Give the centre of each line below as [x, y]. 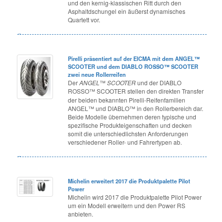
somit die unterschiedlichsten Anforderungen [128, 133]
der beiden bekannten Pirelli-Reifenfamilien [127, 100]
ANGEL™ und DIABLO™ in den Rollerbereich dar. [136, 108]
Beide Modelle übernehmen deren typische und [132, 116]
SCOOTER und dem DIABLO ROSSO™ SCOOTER [133, 66]
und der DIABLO [159, 82]
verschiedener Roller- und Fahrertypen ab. [125, 142]
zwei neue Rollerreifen [97, 74]
